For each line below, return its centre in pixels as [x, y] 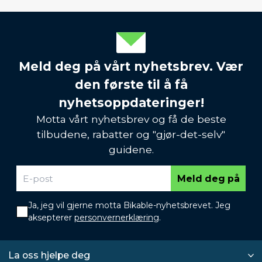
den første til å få [131, 85]
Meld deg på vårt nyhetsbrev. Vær [131, 66]
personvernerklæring [117, 218]
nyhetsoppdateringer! [131, 103]
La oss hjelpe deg [49, 255]
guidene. [131, 149]
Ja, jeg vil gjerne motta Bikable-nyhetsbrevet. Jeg [129, 205]
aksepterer [51, 218]
